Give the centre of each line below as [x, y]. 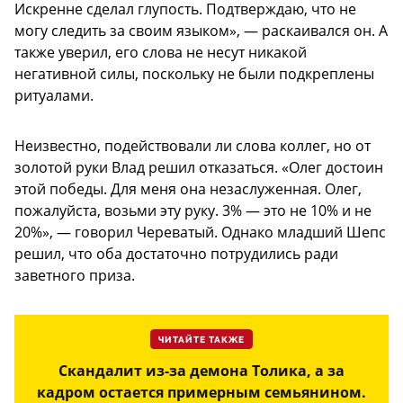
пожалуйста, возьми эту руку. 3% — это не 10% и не [193, 211]
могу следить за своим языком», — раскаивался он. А [201, 31]
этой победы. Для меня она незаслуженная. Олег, [188, 189]
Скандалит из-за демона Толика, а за [201, 371]
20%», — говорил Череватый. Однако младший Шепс [200, 233]
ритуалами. [54, 96]
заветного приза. [75, 276]
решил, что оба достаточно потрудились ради [176, 254]
